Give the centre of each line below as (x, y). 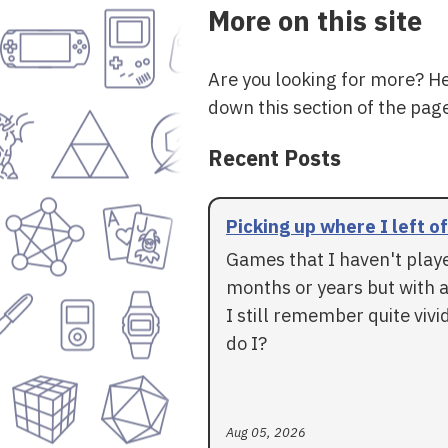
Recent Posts (274, 158)
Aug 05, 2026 (266, 432)
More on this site (315, 20)
